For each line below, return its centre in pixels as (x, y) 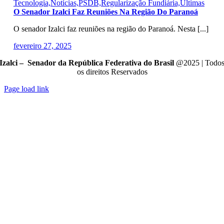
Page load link (26, 89)
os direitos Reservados (112, 72)
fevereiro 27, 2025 (42, 46)
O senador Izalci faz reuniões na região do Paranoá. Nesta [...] (111, 29)
